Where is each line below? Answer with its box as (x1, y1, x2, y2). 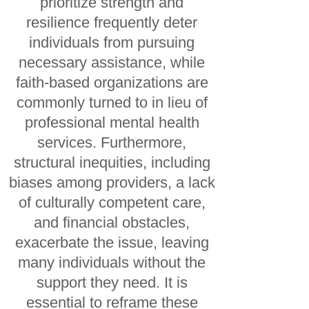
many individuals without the (18, 254, 206, 271)
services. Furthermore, (37, 134, 187, 151)
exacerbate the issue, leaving (14, 234, 209, 251)
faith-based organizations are (15, 74, 208, 91)
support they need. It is (36, 274, 188, 291)
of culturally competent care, (18, 194, 206, 211)
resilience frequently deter (26, 14, 198, 31)
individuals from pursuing (29, 34, 195, 51)
